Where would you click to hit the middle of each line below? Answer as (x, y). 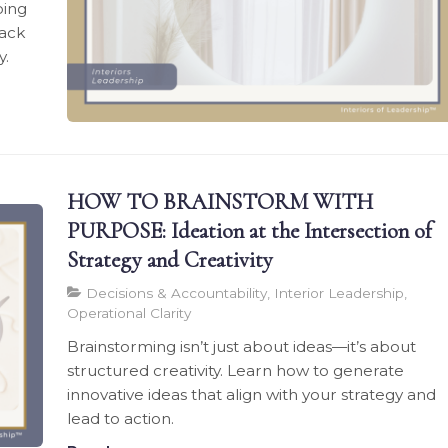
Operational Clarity (129, 312)
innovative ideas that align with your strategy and (252, 394)
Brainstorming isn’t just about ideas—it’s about (242, 346)
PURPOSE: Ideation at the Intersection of (250, 230)
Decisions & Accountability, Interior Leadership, (245, 292)
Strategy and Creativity (170, 259)
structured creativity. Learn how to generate (236, 370)
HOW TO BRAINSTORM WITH (220, 201)
